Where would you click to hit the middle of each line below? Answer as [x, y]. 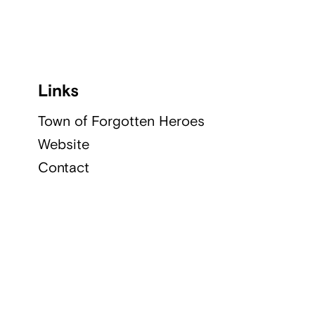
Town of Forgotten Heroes [121, 121]
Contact [63, 167]
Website [63, 144]
